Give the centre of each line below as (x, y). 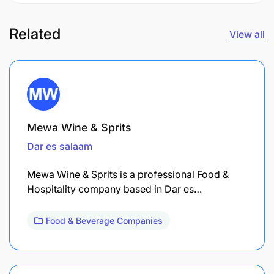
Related (35, 34)
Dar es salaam (60, 146)
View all (247, 34)
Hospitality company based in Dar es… (114, 189)
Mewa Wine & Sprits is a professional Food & (128, 174)
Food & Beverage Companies (104, 220)
